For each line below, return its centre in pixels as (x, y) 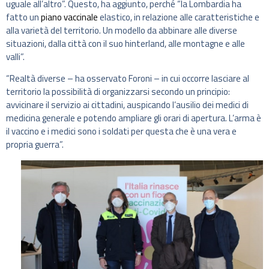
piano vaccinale (69, 17)
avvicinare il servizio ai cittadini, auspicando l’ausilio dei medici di (127, 105)
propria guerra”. (35, 145)
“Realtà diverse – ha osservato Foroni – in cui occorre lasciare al (128, 79)
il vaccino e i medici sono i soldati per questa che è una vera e (121, 131)
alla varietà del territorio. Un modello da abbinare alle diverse (122, 30)
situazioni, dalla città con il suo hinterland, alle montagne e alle (125, 43)
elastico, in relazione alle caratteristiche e (179, 17)
